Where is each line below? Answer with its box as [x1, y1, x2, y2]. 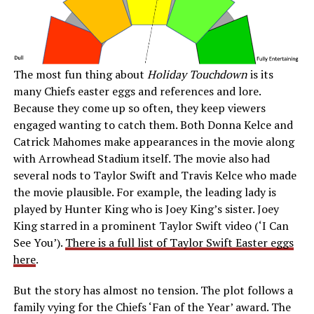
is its [250, 67, 273, 83]
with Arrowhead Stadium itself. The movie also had [13, 151, 270, 167]
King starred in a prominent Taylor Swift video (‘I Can [13, 218, 289, 234]
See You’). [13, 235, 65, 251]
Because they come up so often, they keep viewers [13, 100, 266, 116]
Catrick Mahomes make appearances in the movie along [13, 134, 294, 150]
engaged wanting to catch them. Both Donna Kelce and [13, 117, 293, 133]
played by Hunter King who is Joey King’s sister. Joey [13, 201, 279, 217]
